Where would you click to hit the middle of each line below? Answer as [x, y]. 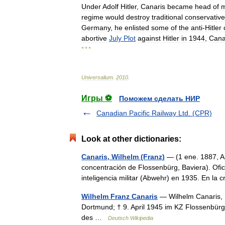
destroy [138, 17]
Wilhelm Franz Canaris [120, 196]
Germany [96, 28]
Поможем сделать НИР [159, 98]
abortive [94, 38]
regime [92, 17]
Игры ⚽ [97, 98]
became [180, 7]
